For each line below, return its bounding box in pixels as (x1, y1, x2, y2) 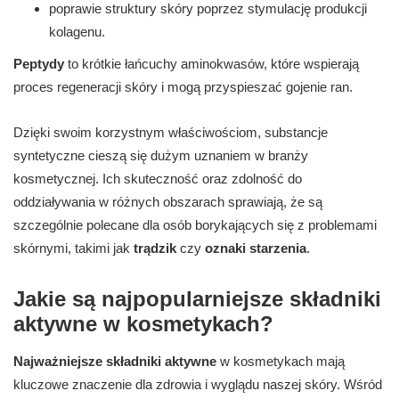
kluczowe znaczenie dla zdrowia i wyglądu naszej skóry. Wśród (13, 377, 382, 393)
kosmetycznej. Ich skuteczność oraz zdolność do (13, 171, 302, 187)
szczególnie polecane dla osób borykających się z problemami (13, 217, 377, 233)
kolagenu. (49, 24, 105, 40)
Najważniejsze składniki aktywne (13, 354, 216, 370)
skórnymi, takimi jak (13, 240, 134, 256)
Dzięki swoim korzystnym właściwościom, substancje (13, 125, 328, 141)
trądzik (134, 240, 176, 256)
